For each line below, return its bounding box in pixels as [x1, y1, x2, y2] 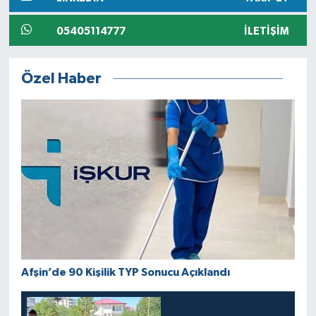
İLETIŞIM [243, 26, 289, 37]
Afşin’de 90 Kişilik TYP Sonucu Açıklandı [20, 266, 230, 278]
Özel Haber [20, 71, 102, 86]
